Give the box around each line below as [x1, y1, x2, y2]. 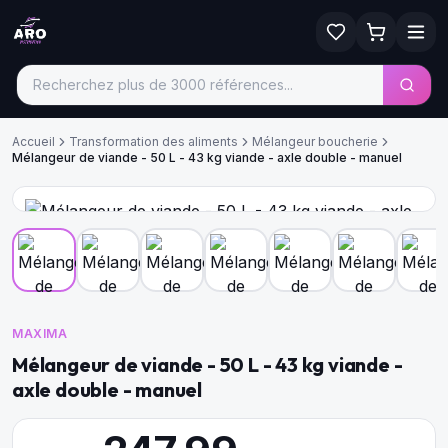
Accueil [12, 134, 55, 149]
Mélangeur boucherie [252, 134, 378, 149]
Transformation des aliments [69, 134, 238, 149]
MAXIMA [12, 326, 68, 341]
